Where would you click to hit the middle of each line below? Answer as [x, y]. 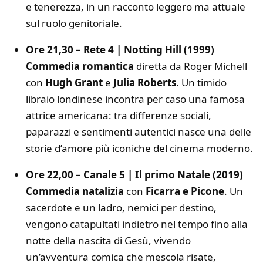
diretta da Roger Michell [190, 66]
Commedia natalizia [75, 191]
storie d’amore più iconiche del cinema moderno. [139, 148]
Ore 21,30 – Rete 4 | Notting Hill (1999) [120, 49]
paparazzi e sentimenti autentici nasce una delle [139, 131]
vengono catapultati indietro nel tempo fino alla [137, 224]
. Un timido [201, 82]
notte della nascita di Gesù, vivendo [108, 240]
